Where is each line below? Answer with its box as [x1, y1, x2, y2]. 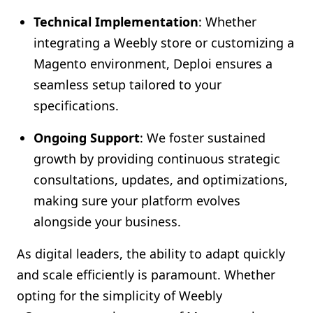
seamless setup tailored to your [34, 76, 221, 93]
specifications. [34, 97, 119, 114]
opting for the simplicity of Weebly [17, 287, 222, 304]
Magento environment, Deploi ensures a [34, 55, 272, 72]
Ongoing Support [34, 129, 140, 146]
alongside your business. [34, 213, 181, 230]
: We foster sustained [140, 129, 265, 146]
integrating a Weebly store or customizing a [34, 34, 294, 51]
